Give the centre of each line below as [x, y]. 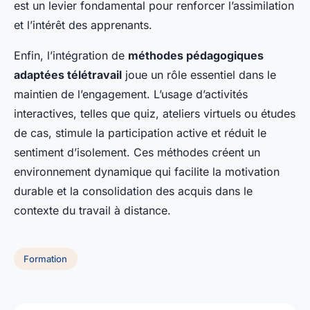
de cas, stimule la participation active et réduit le [140, 133]
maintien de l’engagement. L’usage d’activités [131, 94]
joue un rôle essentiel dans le [199, 75]
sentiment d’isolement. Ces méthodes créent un [137, 153]
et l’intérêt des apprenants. [83, 25]
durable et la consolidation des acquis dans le [133, 191]
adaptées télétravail [68, 75]
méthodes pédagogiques [196, 56]
